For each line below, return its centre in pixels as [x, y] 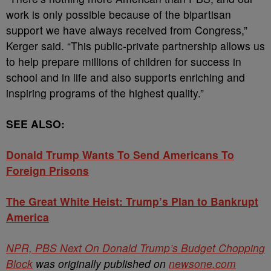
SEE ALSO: [35, 124]
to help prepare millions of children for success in [124, 61]
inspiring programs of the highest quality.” [105, 93]
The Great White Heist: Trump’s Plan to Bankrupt [132, 201]
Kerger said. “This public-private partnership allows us [135, 46]
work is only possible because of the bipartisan [119, 14]
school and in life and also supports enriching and [126, 77]
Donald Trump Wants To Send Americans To [120, 155]
